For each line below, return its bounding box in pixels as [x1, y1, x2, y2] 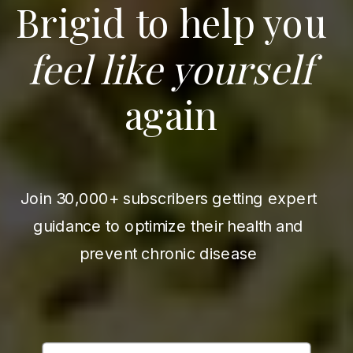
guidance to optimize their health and [33, 216, 304, 236]
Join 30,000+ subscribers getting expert [20, 188, 317, 208]
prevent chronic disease [79, 243, 258, 263]
